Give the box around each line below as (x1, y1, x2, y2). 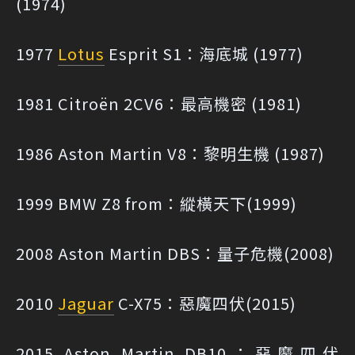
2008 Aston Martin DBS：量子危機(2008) (16, 241, 334, 265)
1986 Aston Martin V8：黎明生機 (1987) (16, 141, 325, 165)
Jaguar (58, 291, 114, 315)
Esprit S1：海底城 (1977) (105, 41, 303, 65)
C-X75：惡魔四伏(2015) (114, 291, 296, 315)
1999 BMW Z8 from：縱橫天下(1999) (16, 191, 297, 215)
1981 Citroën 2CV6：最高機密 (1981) (16, 91, 302, 115)
